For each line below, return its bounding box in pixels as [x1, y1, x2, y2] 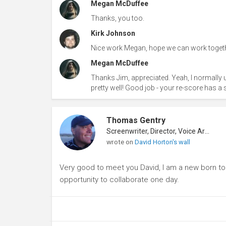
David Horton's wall [134, 138, 190, 146]
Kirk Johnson [90, 29, 135, 37]
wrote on [106, 137, 135, 146]
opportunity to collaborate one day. [60, 175, 179, 184]
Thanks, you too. [90, 14, 144, 22]
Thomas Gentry [106, 115, 165, 125]
